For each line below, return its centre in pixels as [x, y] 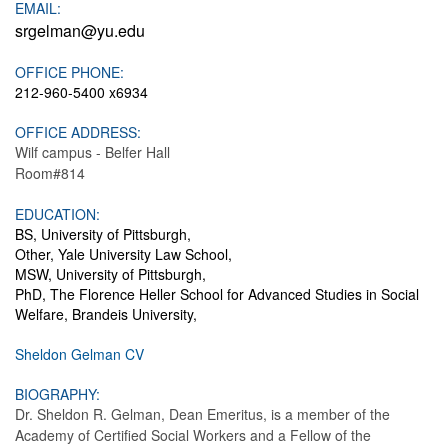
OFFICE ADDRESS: [78, 132]
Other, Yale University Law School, [123, 254]
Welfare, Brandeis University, [106, 314]
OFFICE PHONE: [69, 72]
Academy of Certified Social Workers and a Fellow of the [193, 435]
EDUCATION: [57, 214]
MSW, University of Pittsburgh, [110, 274]
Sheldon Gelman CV [79, 354]
